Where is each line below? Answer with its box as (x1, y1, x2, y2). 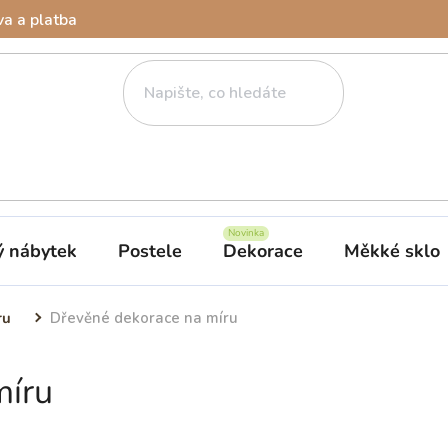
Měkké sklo (344, 238, 440, 263)
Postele (118, 238, 182, 263)
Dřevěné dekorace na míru (50, 307, 238, 328)
